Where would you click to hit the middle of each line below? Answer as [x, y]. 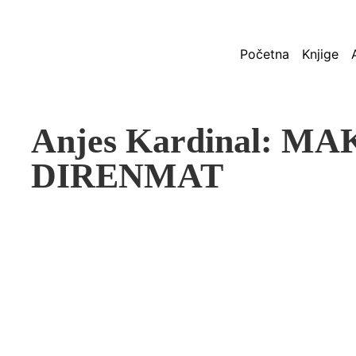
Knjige [320, 54]
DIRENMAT [127, 176]
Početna [265, 54]
